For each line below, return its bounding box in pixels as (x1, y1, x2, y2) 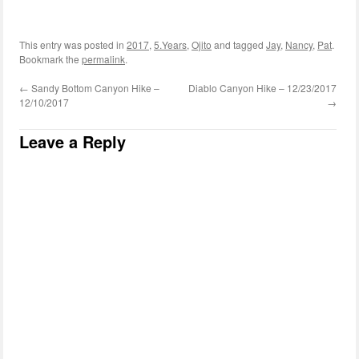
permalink (82, 51, 125, 66)
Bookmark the (19, 51, 82, 66)
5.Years (154, 37, 187, 51)
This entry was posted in (19, 37, 127, 51)
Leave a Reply (19, 129, 126, 153)
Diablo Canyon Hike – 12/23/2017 (188, 80, 337, 95)
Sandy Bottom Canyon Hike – (29, 80, 159, 95)
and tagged (212, 37, 266, 51)
